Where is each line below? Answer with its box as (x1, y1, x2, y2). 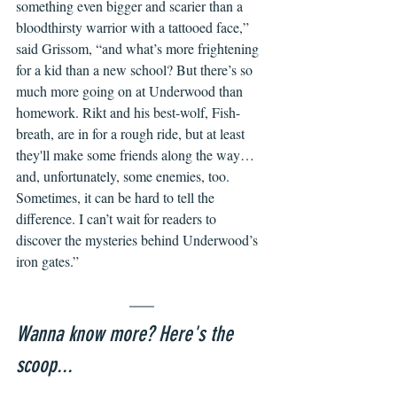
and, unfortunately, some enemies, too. (16, 167, 233, 185)
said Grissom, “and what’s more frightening (16, 39, 262, 58)
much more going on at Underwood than (16, 82, 246, 100)
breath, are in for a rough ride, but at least (16, 124, 248, 143)
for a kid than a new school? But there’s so (16, 60, 256, 79)
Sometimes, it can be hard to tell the (16, 188, 218, 206)
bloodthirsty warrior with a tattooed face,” (16, 18, 253, 36)
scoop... (16, 353, 73, 378)
